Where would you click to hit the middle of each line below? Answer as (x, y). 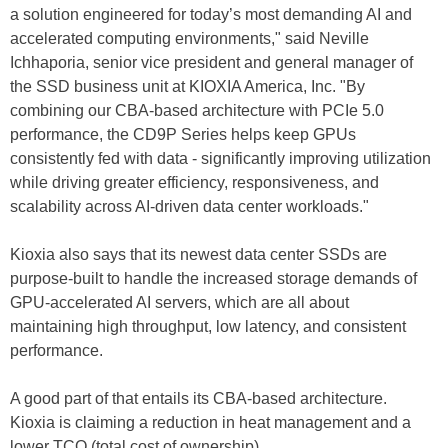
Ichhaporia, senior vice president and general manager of (211, 63)
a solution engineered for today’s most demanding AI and (211, 15)
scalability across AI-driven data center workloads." (189, 207)
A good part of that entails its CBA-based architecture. (198, 399)
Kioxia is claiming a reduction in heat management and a (210, 423)
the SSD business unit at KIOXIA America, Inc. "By (187, 87)
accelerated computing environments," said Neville (189, 39)
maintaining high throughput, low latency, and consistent (208, 327)
